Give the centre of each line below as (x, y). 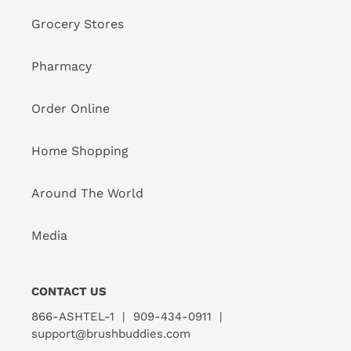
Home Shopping (80, 150)
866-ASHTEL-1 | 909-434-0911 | (127, 317)
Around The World (87, 193)
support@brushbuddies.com (113, 334)
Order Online (71, 108)
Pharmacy (62, 66)
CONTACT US (69, 291)
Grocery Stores (78, 24)
